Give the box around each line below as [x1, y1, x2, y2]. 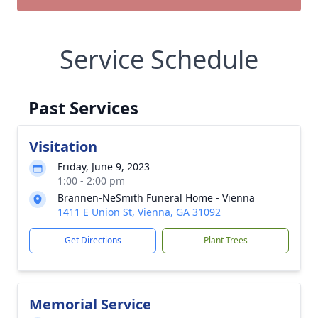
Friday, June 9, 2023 [57, 160, 150, 173]
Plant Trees [203, 234, 248, 246]
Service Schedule [60, 42, 258, 77]
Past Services [28, 96, 138, 119]
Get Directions [64, 234, 121, 246]
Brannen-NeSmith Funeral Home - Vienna [57, 191, 255, 204]
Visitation [29, 137, 97, 156]
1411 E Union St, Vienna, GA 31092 [57, 205, 221, 219]
